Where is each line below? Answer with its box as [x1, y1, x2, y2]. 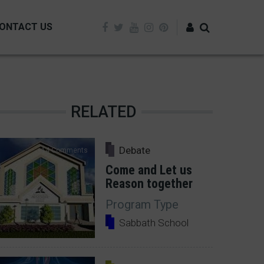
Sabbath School [119, 217, 189, 229]
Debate [119, 144, 150, 157]
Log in [174, 67, 197, 77]
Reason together [105, 176, 193, 191]
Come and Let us [105, 163, 192, 177]
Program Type [105, 197, 179, 212]
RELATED [70, 103, 137, 122]
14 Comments [41, 146, 88, 155]
